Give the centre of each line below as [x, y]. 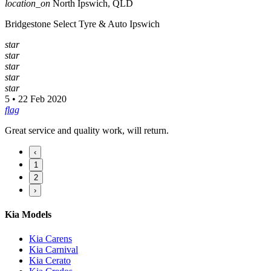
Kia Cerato [50, 260]
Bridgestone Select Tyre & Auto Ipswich [82, 24]
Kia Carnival [54, 249]
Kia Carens [51, 238]
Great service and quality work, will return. [87, 131]
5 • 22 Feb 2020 [36, 99]
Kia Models [28, 215]
